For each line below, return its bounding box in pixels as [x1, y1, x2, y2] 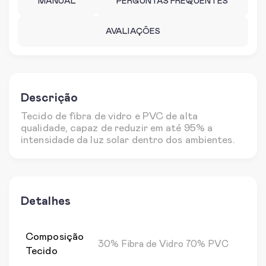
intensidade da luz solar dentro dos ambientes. [21, 135, 235, 145]
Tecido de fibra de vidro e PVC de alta [21, 112, 198, 122]
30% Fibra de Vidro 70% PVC [98, 239, 229, 249]
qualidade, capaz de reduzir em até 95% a [21, 123, 213, 134]
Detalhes [21, 195, 71, 207]
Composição [26, 232, 84, 242]
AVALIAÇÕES [106, 27, 160, 36]
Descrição [21, 92, 78, 104]
